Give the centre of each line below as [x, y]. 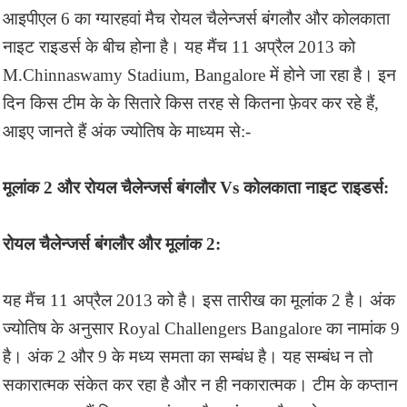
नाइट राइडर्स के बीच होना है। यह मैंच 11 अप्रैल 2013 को [179, 46]
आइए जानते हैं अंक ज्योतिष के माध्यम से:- [127, 131]
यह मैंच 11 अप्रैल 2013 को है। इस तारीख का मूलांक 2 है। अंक [199, 300]
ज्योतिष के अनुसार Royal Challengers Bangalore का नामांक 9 [201, 328]
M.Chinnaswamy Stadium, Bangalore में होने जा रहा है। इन [199, 74]
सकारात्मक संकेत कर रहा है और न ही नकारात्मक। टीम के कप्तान [200, 384]
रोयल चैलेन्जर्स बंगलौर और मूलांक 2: [112, 243]
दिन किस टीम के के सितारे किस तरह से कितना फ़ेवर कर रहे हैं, [191, 103]
